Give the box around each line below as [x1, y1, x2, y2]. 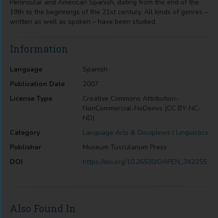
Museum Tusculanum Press [83, 143, 167, 152]
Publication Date [10, 79, 65, 89]
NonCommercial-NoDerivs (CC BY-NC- [83, 104, 201, 113]
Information [10, 42, 68, 55]
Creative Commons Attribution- [83, 94, 179, 103]
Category [10, 128, 40, 137]
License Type [10, 94, 52, 103]
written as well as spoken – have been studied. [10, 17, 157, 26]
